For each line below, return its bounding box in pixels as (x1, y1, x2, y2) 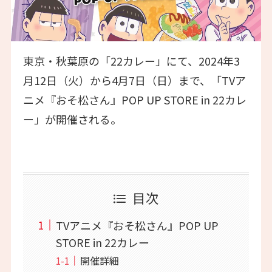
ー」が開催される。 (22, 111, 121, 127)
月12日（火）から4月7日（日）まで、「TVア (22, 72, 246, 89)
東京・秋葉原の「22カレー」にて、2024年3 (22, 53, 240, 69)
